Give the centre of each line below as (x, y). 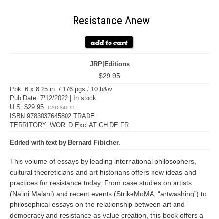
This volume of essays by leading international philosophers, (103, 161)
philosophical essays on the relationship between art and (97, 204)
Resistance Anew (111, 21)
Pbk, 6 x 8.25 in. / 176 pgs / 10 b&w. (62, 89)
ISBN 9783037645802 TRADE (52, 116)
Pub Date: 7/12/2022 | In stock (53, 98)
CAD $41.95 (62, 107)
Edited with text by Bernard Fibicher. (65, 142)
